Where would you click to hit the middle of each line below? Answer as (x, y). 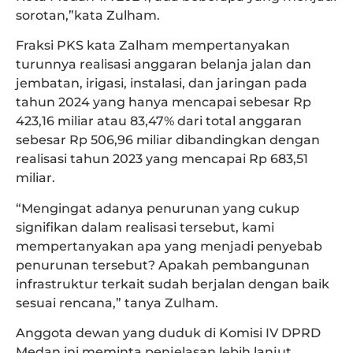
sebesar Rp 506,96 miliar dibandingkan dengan (168, 140)
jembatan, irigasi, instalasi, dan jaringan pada (162, 84)
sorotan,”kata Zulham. (88, 15)
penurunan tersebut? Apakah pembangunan (163, 265)
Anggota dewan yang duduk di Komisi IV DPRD (168, 333)
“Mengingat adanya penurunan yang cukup (158, 208)
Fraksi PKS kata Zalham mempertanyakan (153, 46)
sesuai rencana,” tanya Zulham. (117, 303)
